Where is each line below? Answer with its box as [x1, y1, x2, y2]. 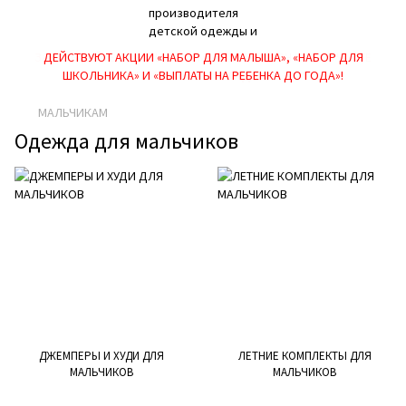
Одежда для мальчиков [14, 127, 238, 155]
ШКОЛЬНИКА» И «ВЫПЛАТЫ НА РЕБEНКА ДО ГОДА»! [63, 67, 343, 83]
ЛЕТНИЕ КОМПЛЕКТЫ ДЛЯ [237, 348, 372, 363]
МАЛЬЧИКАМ [38, 104, 108, 121]
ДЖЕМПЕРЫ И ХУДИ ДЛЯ [39, 348, 164, 363]
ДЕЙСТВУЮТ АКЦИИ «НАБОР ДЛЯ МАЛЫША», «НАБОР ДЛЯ [43, 49, 363, 65]
